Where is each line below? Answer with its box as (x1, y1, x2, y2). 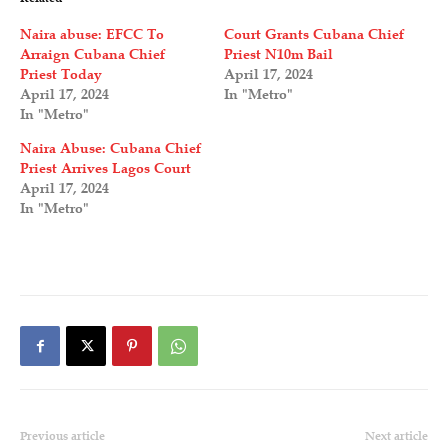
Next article (364, 429, 428, 444)
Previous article (20, 429, 105, 444)
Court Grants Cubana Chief (224, 26, 404, 44)
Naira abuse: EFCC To (20, 26, 164, 44)
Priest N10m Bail (224, 46, 333, 64)
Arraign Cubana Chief (20, 46, 165, 64)
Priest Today (20, 66, 102, 84)
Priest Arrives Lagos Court (20, 160, 191, 178)
